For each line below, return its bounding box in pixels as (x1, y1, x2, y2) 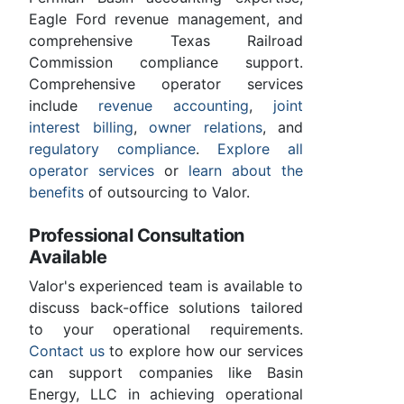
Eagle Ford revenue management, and (29, 10, 303, 29)
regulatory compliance (29, 140, 196, 159)
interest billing (29, 118, 133, 137)
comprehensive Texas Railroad (29, 32, 303, 50)
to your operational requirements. (29, 320, 303, 339)
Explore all (217, 140, 303, 159)
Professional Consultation (29, 225, 245, 247)
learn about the (188, 161, 303, 180)
